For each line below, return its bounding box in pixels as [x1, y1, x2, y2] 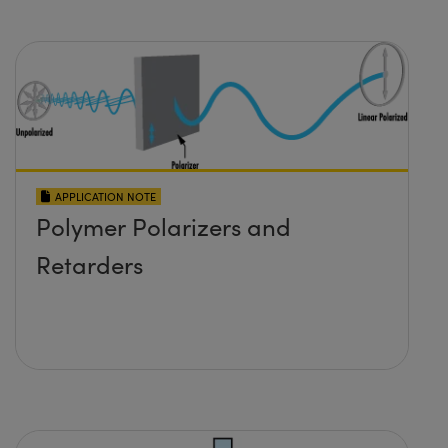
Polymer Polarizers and [36, 210, 291, 243]
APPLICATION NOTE [55, 189, 156, 205]
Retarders [36, 248, 143, 281]
